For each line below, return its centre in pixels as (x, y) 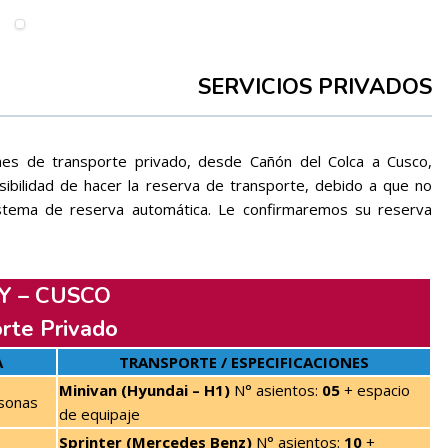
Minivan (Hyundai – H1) (146, 389)
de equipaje (99, 413)
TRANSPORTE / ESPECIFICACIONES (244, 361)
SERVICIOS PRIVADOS (315, 86)
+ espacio (375, 389)
